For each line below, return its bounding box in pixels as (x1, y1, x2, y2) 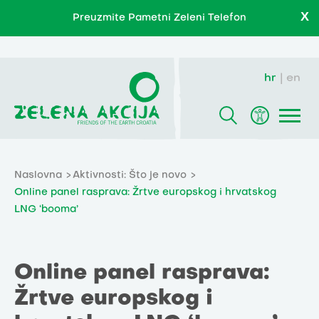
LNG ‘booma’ (14, 205, 78, 215)
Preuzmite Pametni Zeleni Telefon (73, 14, 246, 23)
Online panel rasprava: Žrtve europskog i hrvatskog (14, 188, 276, 198)
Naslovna (14, 171, 62, 181)
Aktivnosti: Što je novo (73, 171, 187, 181)
